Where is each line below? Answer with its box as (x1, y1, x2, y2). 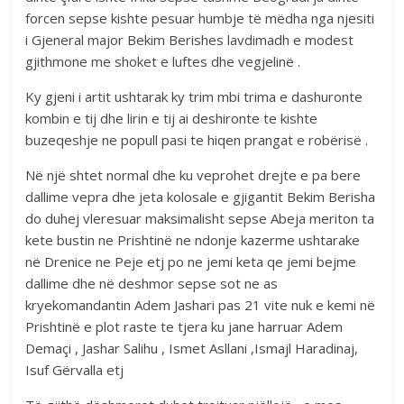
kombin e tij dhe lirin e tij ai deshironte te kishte (25, 109, 318, 128)
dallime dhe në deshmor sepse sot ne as (25, 274, 279, 293)
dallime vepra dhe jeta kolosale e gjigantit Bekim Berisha (25, 188, 376, 207)
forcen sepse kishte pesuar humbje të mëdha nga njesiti (25, 9, 375, 28)
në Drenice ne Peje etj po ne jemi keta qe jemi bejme (25, 252, 357, 271)
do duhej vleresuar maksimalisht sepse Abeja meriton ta (25, 209, 375, 228)
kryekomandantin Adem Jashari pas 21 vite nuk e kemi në (25, 296, 376, 315)
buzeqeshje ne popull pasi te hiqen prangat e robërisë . (25, 131, 369, 150)
